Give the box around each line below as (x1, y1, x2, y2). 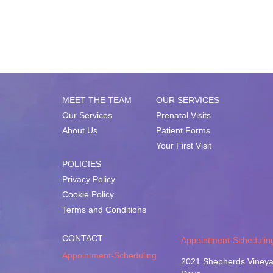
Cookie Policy (62, 190, 114, 199)
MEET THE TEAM (62, 95, 132, 105)
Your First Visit (156, 141, 211, 151)
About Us (62, 126, 97, 135)
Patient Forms (156, 126, 210, 135)
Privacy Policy (62, 174, 115, 184)
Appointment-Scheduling (62, 250, 157, 260)
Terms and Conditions (62, 205, 146, 214)
